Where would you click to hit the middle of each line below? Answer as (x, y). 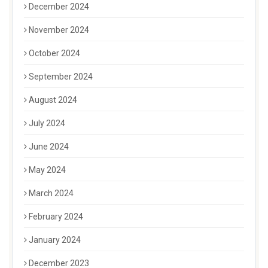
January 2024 (55, 240)
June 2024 (49, 147)
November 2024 (59, 30)
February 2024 (56, 217)
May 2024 (47, 170)
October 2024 (54, 54)
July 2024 (47, 124)
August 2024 (53, 100)
